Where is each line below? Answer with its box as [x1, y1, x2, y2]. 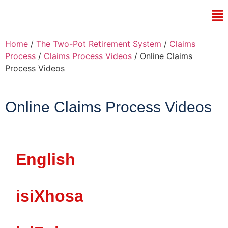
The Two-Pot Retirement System [36, 39, 161, 49]
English [16, 150, 76, 169]
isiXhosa [16, 187, 84, 206]
